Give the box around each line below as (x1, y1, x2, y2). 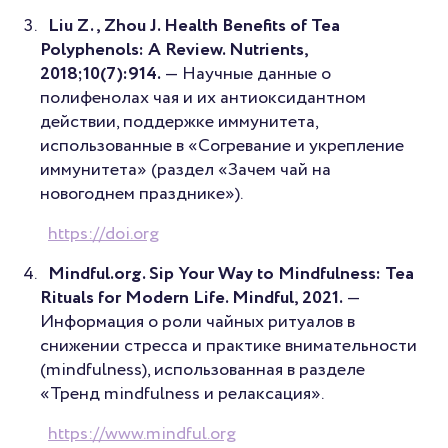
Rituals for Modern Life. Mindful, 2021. (40, 284, 343, 311)
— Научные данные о (161, 60, 331, 87)
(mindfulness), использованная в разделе (40, 356, 365, 383)
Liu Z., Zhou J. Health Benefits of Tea (48, 12, 340, 39)
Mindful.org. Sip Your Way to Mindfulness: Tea (48, 260, 414, 287)
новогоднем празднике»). (40, 180, 243, 207)
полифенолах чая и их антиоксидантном (40, 84, 366, 111)
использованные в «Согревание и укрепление (40, 132, 404, 159)
